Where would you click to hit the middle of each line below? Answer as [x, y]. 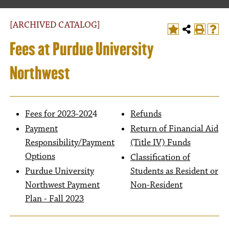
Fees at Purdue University [82, 49]
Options [40, 156]
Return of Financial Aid [174, 129]
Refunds [146, 114]
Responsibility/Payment [70, 143]
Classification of [160, 157]
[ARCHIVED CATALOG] [55, 25]
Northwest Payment [62, 185]
